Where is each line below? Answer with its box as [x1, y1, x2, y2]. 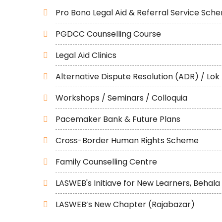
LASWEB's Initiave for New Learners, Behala [55, 177, 220, 189]
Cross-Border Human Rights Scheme [55, 135, 199, 146]
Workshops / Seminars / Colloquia [55, 92, 187, 104]
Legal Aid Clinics [55, 50, 116, 61]
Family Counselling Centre [55, 156, 157, 167]
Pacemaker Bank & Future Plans [55, 113, 180, 125]
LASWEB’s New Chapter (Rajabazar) [55, 199, 195, 210]
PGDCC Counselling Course [55, 28, 161, 40]
